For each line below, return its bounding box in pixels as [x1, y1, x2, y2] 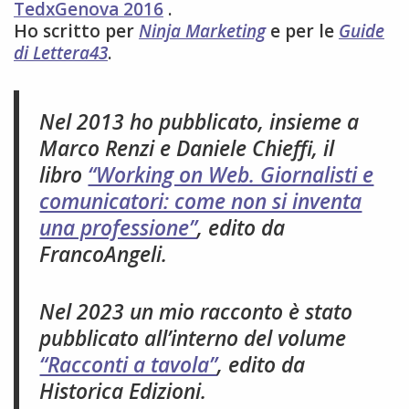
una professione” [39, 213, 198, 242]
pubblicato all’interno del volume [39, 323, 347, 352]
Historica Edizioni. [39, 376, 207, 405]
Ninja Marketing [139, 19, 266, 43]
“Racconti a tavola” [39, 350, 218, 379]
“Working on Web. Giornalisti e [88, 160, 374, 189]
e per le [266, 19, 339, 43]
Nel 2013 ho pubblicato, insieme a [39, 107, 360, 136]
